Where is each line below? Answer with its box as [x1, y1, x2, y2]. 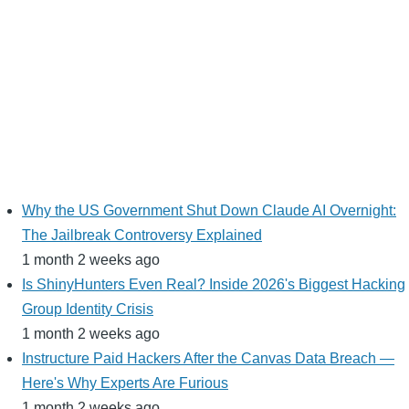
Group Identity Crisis [22, 301, 153, 318]
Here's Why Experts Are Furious [22, 375, 228, 392]
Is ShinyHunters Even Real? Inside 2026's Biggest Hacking [22, 277, 405, 293]
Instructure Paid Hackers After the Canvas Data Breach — [22, 351, 394, 367]
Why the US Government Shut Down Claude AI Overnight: [22, 203, 396, 219]
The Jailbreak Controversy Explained [22, 227, 262, 244]
